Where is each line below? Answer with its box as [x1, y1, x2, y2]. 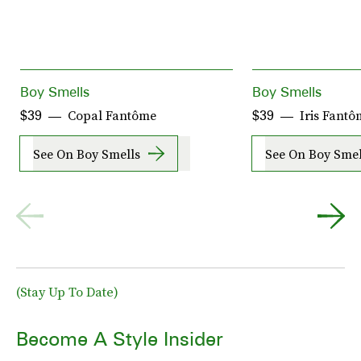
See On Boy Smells [33, 144, 140, 163]
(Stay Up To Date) [16, 283, 118, 301]
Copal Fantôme [68, 106, 156, 125]
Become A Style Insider [16, 327, 223, 351]
